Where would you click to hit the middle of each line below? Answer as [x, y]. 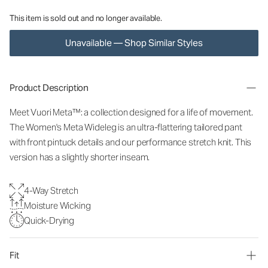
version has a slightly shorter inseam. [80, 157]
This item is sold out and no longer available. [86, 18]
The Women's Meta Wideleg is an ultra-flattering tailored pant [126, 127]
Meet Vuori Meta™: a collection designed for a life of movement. [131, 112]
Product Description [49, 88]
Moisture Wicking [57, 205]
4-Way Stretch [51, 191]
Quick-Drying [49, 220]
